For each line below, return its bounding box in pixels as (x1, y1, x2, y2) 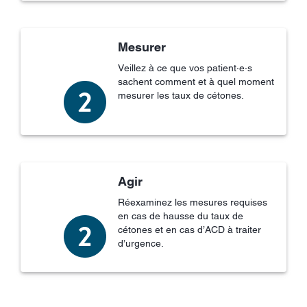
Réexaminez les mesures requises (118, 196, 267, 208)
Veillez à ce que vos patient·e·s (118, 62, 252, 73)
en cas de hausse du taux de (118, 210, 243, 221)
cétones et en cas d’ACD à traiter (118, 223, 261, 235)
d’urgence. (118, 237, 164, 249)
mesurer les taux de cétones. (118, 89, 244, 101)
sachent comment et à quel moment (118, 75, 274, 87)
